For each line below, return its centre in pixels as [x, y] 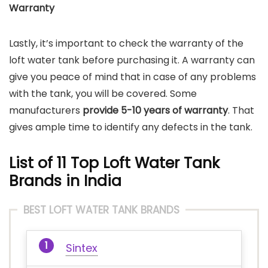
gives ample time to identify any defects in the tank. [131, 127]
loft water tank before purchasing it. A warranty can [132, 60]
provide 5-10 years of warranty [155, 110]
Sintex [82, 248]
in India [92, 181]
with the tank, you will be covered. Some [103, 94]
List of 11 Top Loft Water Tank [114, 163]
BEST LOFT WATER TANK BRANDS [101, 210]
